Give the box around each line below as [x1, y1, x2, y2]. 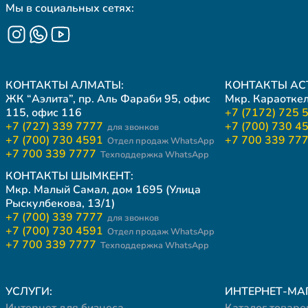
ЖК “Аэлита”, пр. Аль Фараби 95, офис [5, 91, 210, 107]
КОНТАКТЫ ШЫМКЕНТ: [5, 168, 133, 184]
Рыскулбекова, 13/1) [5, 195, 115, 211]
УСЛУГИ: [5, 283, 52, 299]
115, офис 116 [5, 104, 82, 120]
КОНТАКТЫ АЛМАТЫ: [5, 77, 124, 93]
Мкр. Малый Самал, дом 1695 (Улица [5, 181, 201, 197]
